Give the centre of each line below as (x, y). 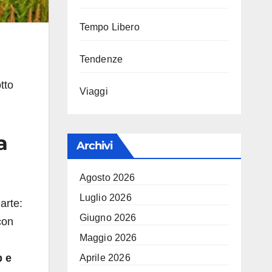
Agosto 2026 (107, 178)
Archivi (94, 146)
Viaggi (93, 91)
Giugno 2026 (108, 218)
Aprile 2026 (105, 258)
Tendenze (101, 59)
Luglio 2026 (105, 198)
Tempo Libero (109, 27)
